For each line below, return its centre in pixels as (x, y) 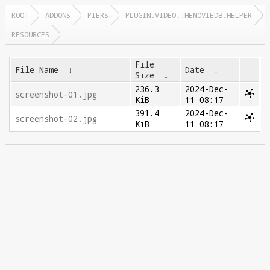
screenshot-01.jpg (56, 95)
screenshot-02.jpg (56, 119)
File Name (37, 70)
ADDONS (58, 15)
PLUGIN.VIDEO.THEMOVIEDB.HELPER (189, 15)
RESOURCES (30, 34)
